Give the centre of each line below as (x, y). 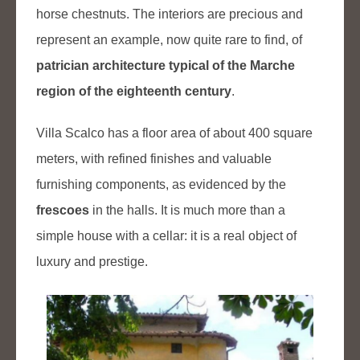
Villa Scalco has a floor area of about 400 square (174, 133)
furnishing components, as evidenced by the (161, 184)
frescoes (63, 210)
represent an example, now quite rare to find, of (169, 39)
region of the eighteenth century (134, 91)
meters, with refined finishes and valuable (154, 158)
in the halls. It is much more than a (187, 210)
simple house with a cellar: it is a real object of (166, 235)
